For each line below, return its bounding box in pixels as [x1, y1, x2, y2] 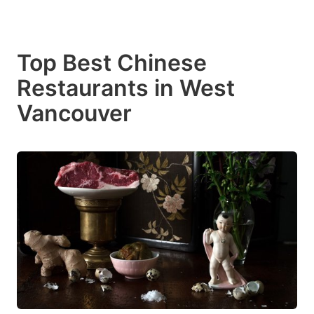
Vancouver [17, 100, 132, 127]
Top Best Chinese [17, 49, 207, 76]
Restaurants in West [17, 74, 235, 102]
